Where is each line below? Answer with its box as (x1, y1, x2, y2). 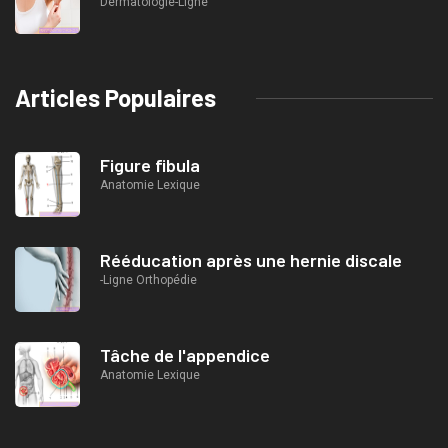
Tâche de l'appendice (100, 344, 270, 367)
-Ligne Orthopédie (100, 273, 197, 288)
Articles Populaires (15, 83, 216, 113)
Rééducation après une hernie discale (100, 249, 402, 272)
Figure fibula (100, 154, 200, 177)
